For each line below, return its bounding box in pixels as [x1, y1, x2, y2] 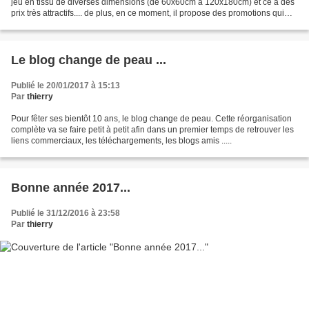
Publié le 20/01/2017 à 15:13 [11, 81, 120, 91]
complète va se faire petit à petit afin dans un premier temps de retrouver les [11, 125, 294, 135]
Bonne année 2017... [11, 181, 130, 195]
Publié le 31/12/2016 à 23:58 [11, 208, 120, 219]
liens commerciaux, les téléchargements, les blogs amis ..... [11, 136, 232, 146]
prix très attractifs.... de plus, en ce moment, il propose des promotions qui [11, 8, 284, 19]
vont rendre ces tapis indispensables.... [11, 19, 157, 30]
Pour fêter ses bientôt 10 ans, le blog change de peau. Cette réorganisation [11, 114, 292, 124]
